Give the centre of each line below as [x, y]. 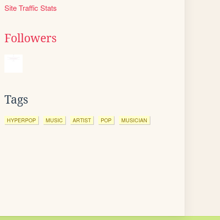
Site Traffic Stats [31, 8]
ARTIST [82, 120]
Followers [30, 38]
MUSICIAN [134, 120]
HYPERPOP [21, 120]
